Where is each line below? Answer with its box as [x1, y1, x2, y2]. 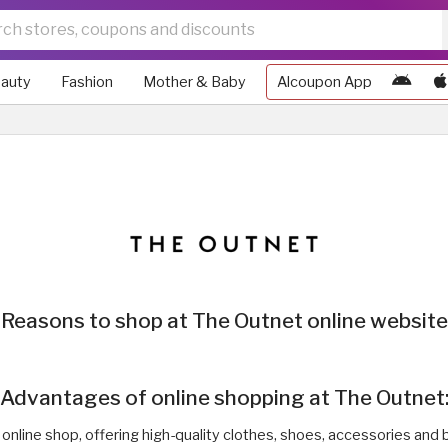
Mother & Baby [143, 73, 246, 91]
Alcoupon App [277, 73, 372, 91]
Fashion [61, 73, 113, 91]
